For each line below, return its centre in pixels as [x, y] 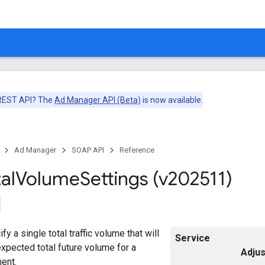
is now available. [172, 100]
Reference [137, 150]
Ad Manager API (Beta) [98, 100]
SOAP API [88, 150]
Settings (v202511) [156, 179]
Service [193, 238]
